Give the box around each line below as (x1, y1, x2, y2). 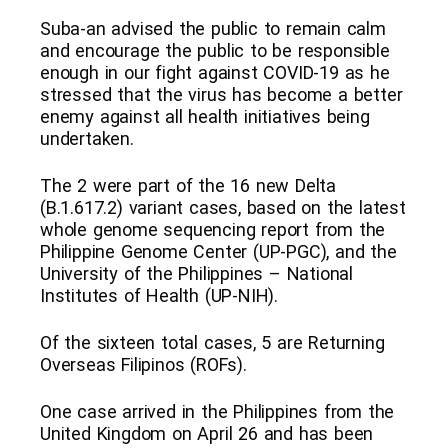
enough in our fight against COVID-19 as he (40, 61, 390, 83)
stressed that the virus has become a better (40, 83, 403, 105)
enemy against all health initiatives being (40, 105, 370, 127)
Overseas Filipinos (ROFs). (40, 353, 247, 375)
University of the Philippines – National (40, 262, 353, 284)
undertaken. (40, 127, 134, 149)
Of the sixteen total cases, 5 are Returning (40, 331, 385, 353)
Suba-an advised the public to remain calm (40, 17, 386, 39)
